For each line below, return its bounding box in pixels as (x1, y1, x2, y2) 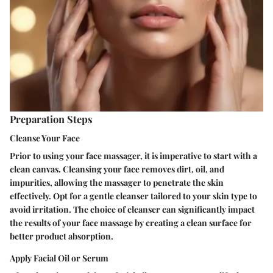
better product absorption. (10, 230, 113, 242)
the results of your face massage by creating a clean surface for (10, 217, 252, 229)
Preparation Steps (10, 112, 93, 126)
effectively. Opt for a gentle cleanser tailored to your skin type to (10, 190, 257, 202)
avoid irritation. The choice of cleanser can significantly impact (10, 204, 255, 215)
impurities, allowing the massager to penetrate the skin (10, 177, 224, 188)
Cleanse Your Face (10, 132, 80, 144)
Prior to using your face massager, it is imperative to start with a (10, 150, 257, 161)
